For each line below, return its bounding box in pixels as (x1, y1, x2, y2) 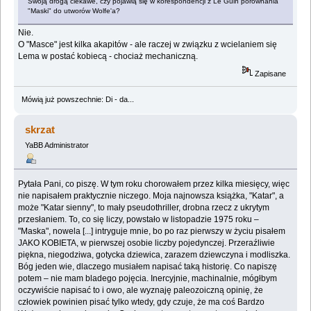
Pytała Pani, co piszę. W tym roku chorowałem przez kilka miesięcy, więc (18, 178, 290, 189)
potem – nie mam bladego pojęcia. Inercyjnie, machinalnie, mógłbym (18, 273, 278, 283)
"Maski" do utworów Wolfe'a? (28, 7, 121, 15)
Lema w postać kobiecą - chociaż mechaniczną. (18, 51, 199, 62)
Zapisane (253, 69, 287, 78)
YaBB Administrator (24, 140, 89, 149)
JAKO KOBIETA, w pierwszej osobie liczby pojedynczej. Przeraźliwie (18, 237, 276, 248)
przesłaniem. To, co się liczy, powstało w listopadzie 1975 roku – (18, 214, 260, 224)
